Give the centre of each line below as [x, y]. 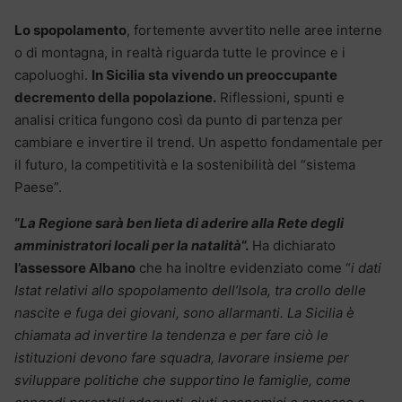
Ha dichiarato [292, 245]
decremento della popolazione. [115, 97]
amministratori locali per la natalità [128, 245]
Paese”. [38, 187]
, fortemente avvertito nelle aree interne [254, 30]
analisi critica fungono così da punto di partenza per [179, 119]
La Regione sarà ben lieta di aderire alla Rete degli [182, 223]
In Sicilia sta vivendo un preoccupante [214, 74]
